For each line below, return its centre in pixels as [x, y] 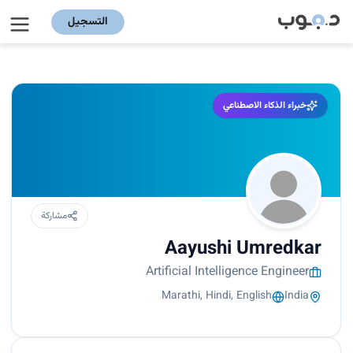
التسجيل [88, 22]
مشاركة [54, 216]
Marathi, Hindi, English [217, 297]
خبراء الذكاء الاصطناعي [265, 106]
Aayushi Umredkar [243, 249]
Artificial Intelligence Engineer [227, 273]
